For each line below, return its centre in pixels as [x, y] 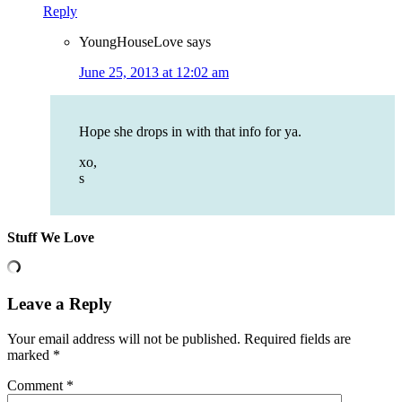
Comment [37, 385]
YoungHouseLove [131, 42]
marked [30, 354]
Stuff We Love [51, 238]
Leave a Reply [60, 304]
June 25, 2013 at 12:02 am [154, 73]
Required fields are [297, 338]
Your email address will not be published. [124, 338]
